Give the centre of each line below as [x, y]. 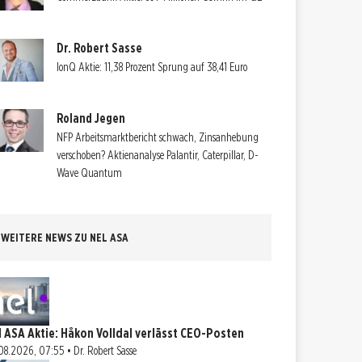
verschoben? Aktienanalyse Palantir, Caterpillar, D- [158, 156]
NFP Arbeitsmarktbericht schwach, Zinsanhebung [158, 138]
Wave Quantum [90, 173]
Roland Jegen [91, 119]
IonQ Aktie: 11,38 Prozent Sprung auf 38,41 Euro [152, 67]
